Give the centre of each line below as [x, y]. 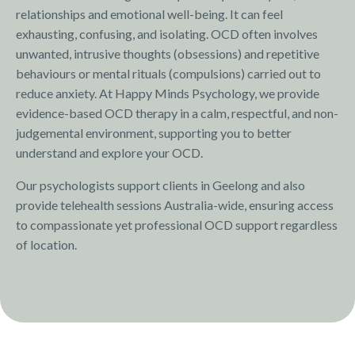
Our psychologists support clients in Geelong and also [160, 185]
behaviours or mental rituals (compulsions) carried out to [168, 74]
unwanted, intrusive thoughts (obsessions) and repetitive [168, 54]
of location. [46, 245]
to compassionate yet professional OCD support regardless [177, 225]
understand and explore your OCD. [109, 153]
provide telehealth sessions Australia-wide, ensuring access [175, 205]
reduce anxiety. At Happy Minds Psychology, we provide [168, 94]
